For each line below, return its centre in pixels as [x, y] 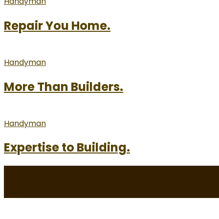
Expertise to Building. [67, 148]
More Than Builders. [64, 87]
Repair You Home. [57, 25]
